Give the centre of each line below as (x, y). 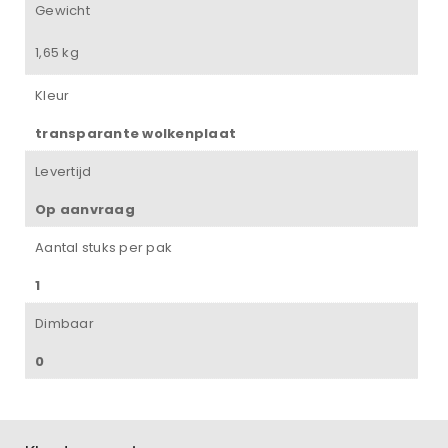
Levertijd (63, 171)
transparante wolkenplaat (135, 133)
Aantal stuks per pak (103, 247)
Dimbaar (64, 323)
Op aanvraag (85, 209)
